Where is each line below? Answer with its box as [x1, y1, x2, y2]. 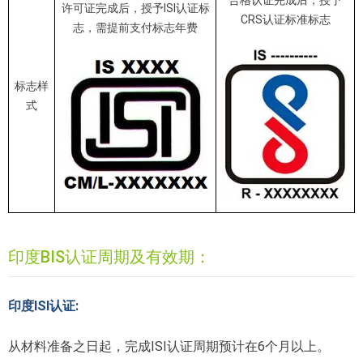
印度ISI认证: [8, 297, 79, 314]
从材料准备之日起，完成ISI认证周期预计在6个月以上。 [8, 338, 330, 354]
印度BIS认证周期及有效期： [8, 246, 211, 267]
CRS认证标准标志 [240, 12, 331, 26]
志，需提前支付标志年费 [73, 20, 198, 34]
